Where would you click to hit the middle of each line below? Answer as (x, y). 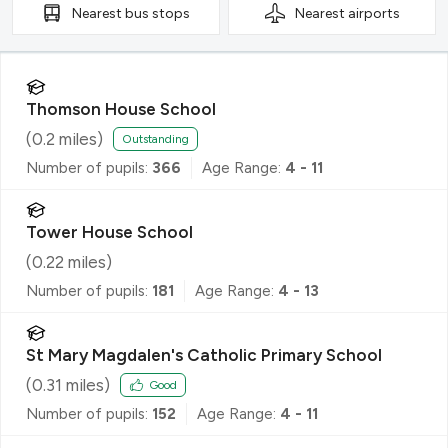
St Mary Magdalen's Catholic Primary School (204, 354)
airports (373, 13)
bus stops (157, 13)
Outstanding (155, 139)
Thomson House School (121, 108)
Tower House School (109, 231)
